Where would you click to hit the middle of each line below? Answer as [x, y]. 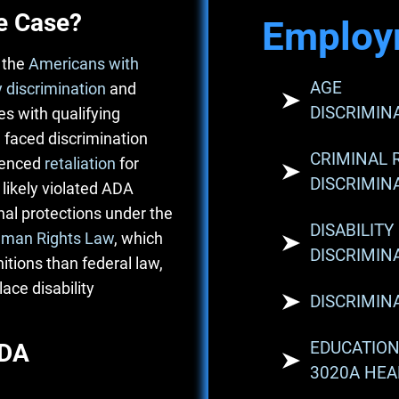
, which [138, 238]
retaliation [80, 163]
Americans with [84, 64]
